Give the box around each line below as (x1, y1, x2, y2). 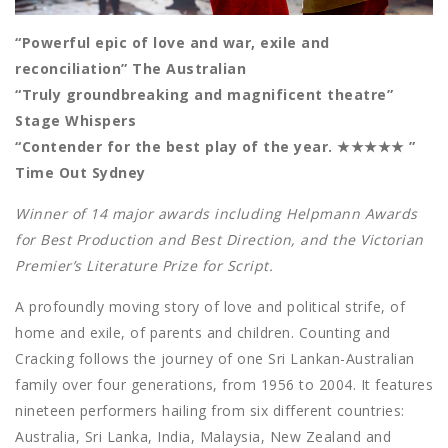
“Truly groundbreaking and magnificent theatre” (15, 85, 393, 105)
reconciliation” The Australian (15, 59, 246, 79)
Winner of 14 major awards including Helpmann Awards (15, 204, 418, 224)
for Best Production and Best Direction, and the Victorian (15, 230, 424, 250)
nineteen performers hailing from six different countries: (15, 401, 405, 421)
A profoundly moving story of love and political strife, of (15, 297, 405, 317)
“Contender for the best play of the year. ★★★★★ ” (15, 137, 416, 157)
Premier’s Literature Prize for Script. (15, 256, 278, 276)
